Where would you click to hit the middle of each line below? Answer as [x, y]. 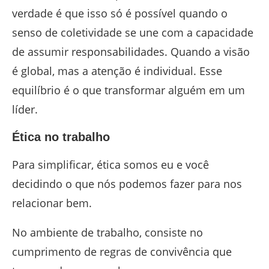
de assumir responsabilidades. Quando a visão [131, 52]
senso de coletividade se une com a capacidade [133, 33]
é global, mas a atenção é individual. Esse [117, 71]
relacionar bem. [52, 203]
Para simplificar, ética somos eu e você [110, 165]
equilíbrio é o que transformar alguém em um [128, 90]
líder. [25, 110]
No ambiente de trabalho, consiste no [107, 233]
